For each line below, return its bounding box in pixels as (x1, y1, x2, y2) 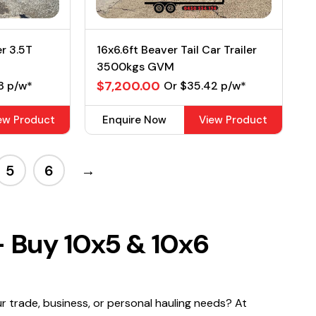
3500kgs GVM (97, 59, 175, 74)
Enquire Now (102, 113, 167, 127)
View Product (198, 113, 267, 127)
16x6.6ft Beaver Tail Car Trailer (97, 42, 257, 57)
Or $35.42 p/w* (164, 78, 247, 93)
